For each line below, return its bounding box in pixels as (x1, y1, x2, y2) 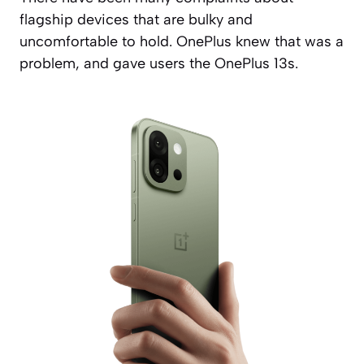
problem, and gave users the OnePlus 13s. (19, 54, 298, 72)
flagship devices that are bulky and (19, 10, 253, 28)
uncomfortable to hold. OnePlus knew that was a (19, 32, 344, 50)
